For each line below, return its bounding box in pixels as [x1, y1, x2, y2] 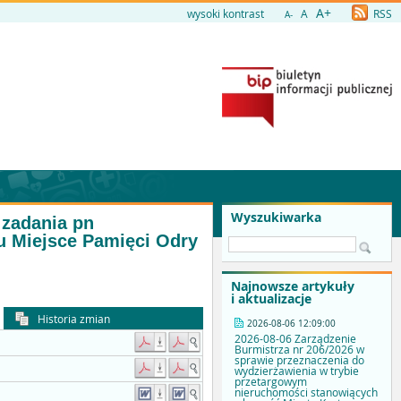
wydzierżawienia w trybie [235, 363, 359, 379]
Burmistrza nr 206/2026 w [235, 342, 364, 357]
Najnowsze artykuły [231, 277, 354, 295]
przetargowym [235, 374, 307, 389]
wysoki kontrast [187, 6, 264, 21]
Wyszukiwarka [231, 209, 321, 226]
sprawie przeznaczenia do [235, 353, 364, 368]
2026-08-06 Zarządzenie [235, 331, 356, 346]
